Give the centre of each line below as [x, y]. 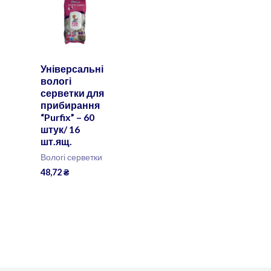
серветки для [72, 93]
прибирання [70, 105]
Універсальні [72, 69]
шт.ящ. [56, 142]
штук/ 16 [60, 129]
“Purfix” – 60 [67, 117]
